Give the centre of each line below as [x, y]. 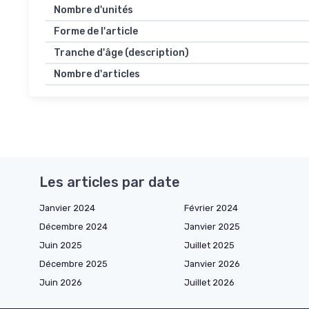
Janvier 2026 [212, 263]
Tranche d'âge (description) [121, 52]
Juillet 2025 [209, 245]
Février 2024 [211, 208]
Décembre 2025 [73, 263]
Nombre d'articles [97, 74]
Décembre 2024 [73, 226]
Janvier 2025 [212, 226]
